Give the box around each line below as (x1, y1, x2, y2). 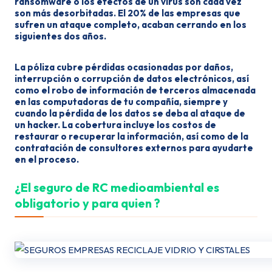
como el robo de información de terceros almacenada (15, 84, 256, 96)
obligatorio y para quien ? (15, 195, 160, 211)
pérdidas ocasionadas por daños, (83, 61, 233, 73)
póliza (27, 61, 55, 73)
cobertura (75, 119, 121, 131)
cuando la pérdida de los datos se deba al (15, 107, 200, 119)
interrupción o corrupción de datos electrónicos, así (15, 73, 249, 84)
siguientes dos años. (15, 30, 106, 42)
